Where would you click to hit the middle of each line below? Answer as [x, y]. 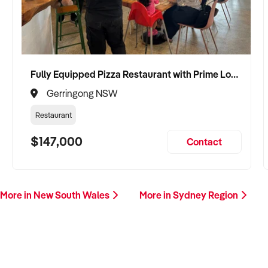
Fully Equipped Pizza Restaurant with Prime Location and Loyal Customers [234, 74]
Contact [204, 141]
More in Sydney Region [190, 195]
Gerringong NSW [82, 93]
